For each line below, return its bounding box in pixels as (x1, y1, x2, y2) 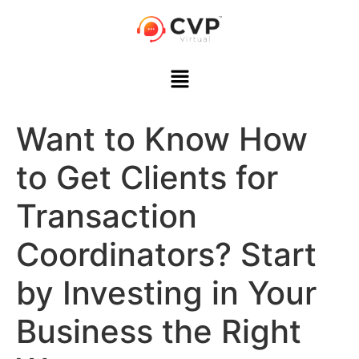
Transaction (16, 196, 197, 236)
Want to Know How (16, 119, 308, 159)
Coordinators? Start (16, 234, 317, 274)
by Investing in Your (16, 272, 317, 313)
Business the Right (16, 311, 301, 351)
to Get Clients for (16, 157, 278, 197)
